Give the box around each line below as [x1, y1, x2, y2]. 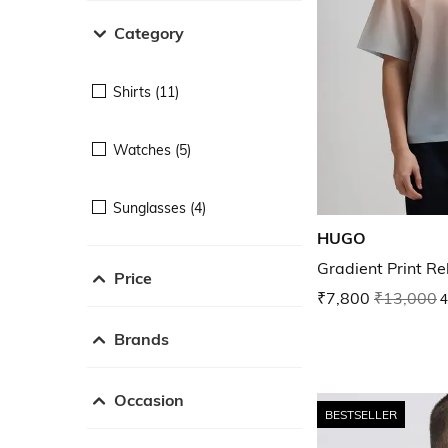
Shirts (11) [113, 82, 179, 101]
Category [114, 22, 184, 43]
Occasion [114, 389, 184, 410]
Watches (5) [113, 140, 191, 159]
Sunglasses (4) [113, 198, 206, 217]
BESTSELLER [325, 406, 397, 422]
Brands [114, 328, 169, 349]
